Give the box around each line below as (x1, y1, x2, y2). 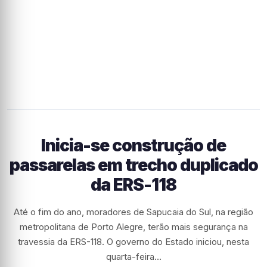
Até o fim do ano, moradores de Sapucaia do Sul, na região (14, 206, 253, 218)
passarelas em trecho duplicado (9, 155, 258, 175)
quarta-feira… (105, 251, 162, 262)
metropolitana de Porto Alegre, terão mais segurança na (19, 221, 248, 232)
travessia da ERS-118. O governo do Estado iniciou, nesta (18, 236, 249, 247)
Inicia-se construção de (41, 135, 226, 156)
